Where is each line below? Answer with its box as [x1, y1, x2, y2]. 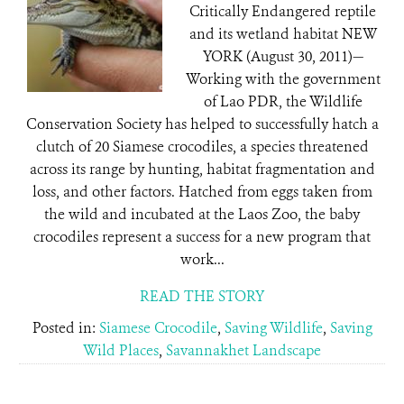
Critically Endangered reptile [189, 2, 376, 21]
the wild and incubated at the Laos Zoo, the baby [44, 205, 360, 224]
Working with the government [185, 69, 381, 88]
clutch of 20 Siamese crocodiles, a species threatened [35, 137, 369, 156]
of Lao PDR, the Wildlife [203, 92, 363, 111]
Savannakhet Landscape [166, 341, 321, 360]
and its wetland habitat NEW [188, 24, 377, 43]
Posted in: [32, 318, 99, 337]
